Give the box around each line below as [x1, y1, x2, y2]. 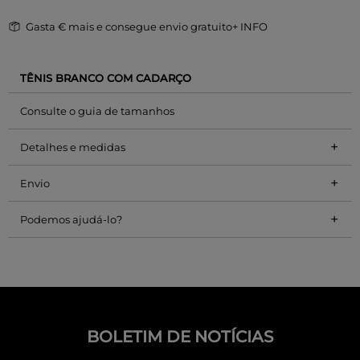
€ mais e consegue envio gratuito [58, 19, 232, 33]
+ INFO [232, 19, 268, 33]
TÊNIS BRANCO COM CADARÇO [20, 71, 191, 84]
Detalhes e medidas [20, 140, 125, 153]
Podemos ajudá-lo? [20, 212, 122, 226]
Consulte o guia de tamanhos [20, 104, 174, 117]
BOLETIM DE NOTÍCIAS [87, 326, 273, 346]
